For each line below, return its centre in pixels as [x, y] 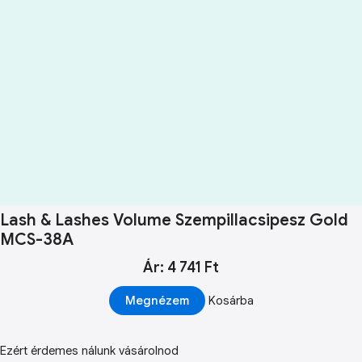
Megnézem [157, 301]
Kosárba [231, 301]
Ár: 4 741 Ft [181, 267]
